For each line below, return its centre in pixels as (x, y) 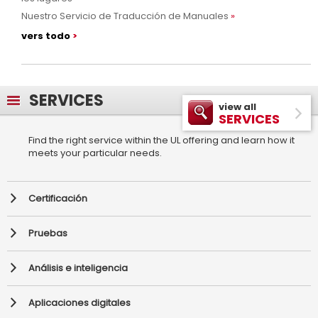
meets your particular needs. (95, 153)
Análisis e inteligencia (78, 268)
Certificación (58, 198)
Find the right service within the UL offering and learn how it (161, 140)
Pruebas (48, 233)
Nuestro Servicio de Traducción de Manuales (125, 16)
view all (237, 106)
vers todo (46, 35)
